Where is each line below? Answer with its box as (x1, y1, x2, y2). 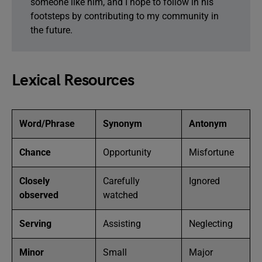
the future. (30, 25, 73, 36)
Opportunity (103, 147, 151, 158)
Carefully (103, 175, 140, 187)
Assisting (103, 218, 141, 229)
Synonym (103, 118, 142, 129)
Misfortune (189, 147, 234, 158)
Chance (19, 147, 51, 158)
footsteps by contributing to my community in (30, 11, 219, 22)
